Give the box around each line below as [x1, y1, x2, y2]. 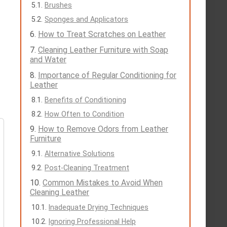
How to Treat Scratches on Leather [38, 29, 166, 40]
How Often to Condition [45, 110, 124, 119]
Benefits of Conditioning [45, 96, 126, 104]
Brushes [45, 1, 72, 10]
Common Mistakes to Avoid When [43, 178, 163, 188]
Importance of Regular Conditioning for [38, 70, 176, 81]
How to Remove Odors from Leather [38, 124, 168, 134]
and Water [30, 55, 66, 65]
